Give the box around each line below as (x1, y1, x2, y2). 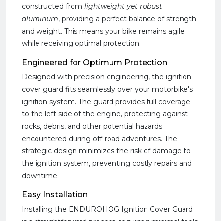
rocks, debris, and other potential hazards (22, 122, 162, 131)
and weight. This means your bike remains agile (22, 27, 184, 36)
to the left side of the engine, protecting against (22, 110, 188, 118)
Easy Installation (22, 190, 88, 199)
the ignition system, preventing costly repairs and (22, 159, 192, 168)
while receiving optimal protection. (22, 39, 141, 48)
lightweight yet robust (84, 2, 162, 11)
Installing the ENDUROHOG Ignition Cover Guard (22, 205, 193, 214)
